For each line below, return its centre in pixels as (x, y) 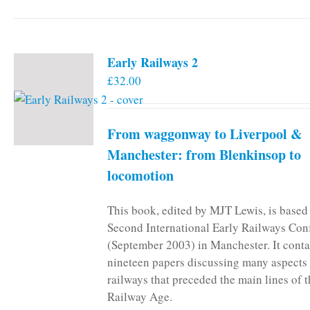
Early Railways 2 (153, 62)
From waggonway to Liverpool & (205, 134)
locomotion (140, 175)
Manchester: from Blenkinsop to (204, 154)
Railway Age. (140, 296)
